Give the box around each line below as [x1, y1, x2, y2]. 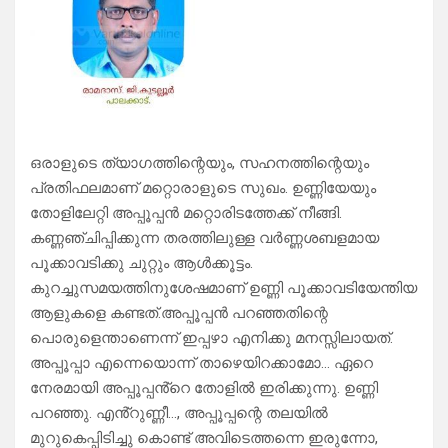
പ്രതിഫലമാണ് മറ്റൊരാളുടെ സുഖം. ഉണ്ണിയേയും [30, 179, 376, 198]
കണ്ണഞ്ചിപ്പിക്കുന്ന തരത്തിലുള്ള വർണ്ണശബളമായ [30, 229, 379, 248]
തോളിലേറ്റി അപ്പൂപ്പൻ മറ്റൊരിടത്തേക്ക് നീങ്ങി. [30, 204, 342, 223]
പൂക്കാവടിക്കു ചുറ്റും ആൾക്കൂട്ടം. [30, 254, 253, 273]
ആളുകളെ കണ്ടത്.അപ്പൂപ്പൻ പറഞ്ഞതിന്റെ [30, 304, 328, 323]
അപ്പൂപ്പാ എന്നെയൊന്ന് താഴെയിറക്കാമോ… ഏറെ [30, 354, 373, 373]
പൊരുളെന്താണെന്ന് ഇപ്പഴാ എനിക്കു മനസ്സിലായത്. [30, 329, 393, 348]
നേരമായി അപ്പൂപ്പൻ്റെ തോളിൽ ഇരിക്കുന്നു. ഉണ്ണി [30, 379, 378, 398]
